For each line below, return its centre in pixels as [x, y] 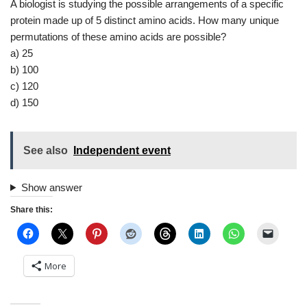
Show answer [51, 187]
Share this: [32, 209]
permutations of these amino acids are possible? [118, 36]
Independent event [122, 150]
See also [46, 150]
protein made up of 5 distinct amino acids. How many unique [145, 20]
